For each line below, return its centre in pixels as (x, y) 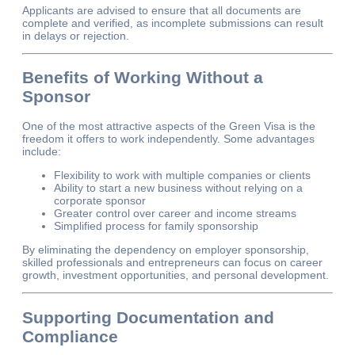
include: (42, 152)
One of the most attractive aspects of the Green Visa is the (169, 126)
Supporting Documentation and (148, 317)
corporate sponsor (100, 201)
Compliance (70, 336)
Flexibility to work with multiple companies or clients (182, 176)
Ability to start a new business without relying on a (178, 188)
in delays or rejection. (76, 35)
